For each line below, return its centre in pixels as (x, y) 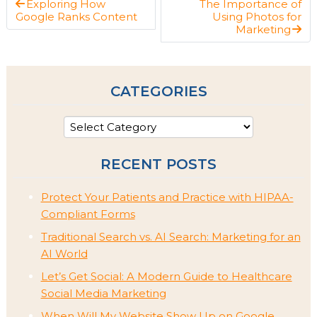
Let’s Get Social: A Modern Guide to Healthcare (166, 277)
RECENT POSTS (158, 164)
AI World (64, 254)
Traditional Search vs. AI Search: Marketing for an (171, 237)
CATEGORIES (158, 91)
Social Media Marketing (103, 294)
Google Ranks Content (76, 16)
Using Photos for (257, 16)
